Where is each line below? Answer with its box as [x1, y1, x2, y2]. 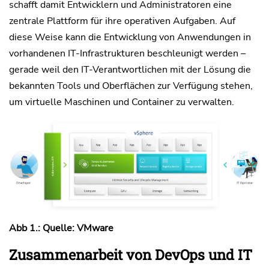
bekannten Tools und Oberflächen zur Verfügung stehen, [9, 79, 253, 92]
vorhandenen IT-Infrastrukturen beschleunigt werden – [9, 47, 246, 60]
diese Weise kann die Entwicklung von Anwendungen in [9, 31, 251, 44]
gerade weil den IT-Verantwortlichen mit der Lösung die [9, 63, 251, 76]
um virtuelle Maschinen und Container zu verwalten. [9, 95, 234, 109]
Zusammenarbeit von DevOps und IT [9, 244, 252, 264]
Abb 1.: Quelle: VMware [9, 221, 113, 235]
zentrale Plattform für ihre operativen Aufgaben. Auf [9, 14, 235, 28]
